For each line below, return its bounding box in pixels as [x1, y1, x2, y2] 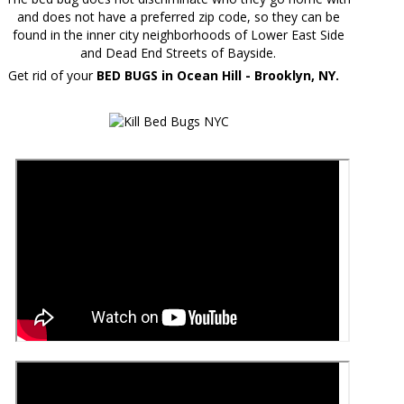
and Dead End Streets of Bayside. [80, 43, 276, 61]
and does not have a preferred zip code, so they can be [16, 7, 340, 25]
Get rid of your [8, 66, 93, 84]
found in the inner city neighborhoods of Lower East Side [12, 25, 344, 43]
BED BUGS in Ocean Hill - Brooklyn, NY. [93, 66, 339, 84]
